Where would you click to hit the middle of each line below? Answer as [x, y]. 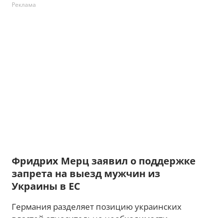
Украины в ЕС [46, 186]
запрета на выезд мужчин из [86, 173]
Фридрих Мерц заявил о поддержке [104, 161]
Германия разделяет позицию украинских [97, 207]
